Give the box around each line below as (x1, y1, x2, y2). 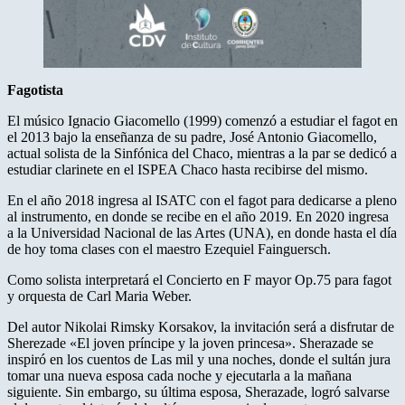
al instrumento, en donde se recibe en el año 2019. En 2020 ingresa (7, 209, 389, 225)
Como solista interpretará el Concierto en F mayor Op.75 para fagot (7, 272, 391, 288)
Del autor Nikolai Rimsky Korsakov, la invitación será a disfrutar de (7, 319, 394, 335)
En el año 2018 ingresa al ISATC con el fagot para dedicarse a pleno (7, 193, 397, 209)
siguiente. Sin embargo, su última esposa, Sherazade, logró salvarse (7, 384, 390, 400)
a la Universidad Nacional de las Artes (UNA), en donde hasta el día (7, 225, 397, 241)
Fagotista (7, 82, 63, 99)
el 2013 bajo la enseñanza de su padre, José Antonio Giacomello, (7, 129, 377, 146)
